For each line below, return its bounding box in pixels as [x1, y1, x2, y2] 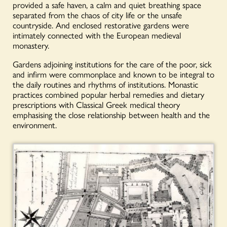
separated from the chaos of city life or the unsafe [13, 8, 182, 21]
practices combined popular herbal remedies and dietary [13, 88, 204, 100]
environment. [13, 118, 57, 131]
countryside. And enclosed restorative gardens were [13, 18, 189, 31]
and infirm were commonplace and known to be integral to [13, 67, 214, 80]
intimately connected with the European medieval [13, 28, 181, 41]
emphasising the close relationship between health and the [13, 108, 210, 121]
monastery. [13, 39, 49, 51]
